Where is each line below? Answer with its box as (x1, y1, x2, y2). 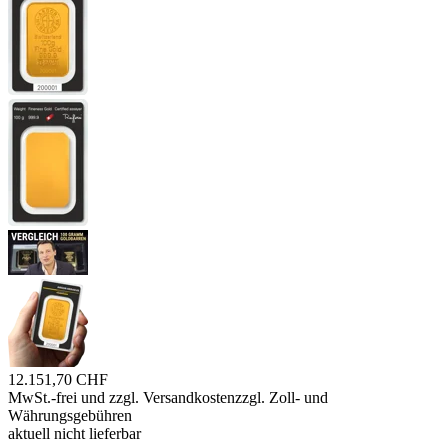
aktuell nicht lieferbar (8, 425, 141, 443)
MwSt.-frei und (8, 389, 109, 407)
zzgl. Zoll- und (235, 389, 328, 407)
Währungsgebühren (8, 407, 132, 425)
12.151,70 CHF (8, 371, 108, 389)
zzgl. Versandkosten (109, 389, 235, 407)
